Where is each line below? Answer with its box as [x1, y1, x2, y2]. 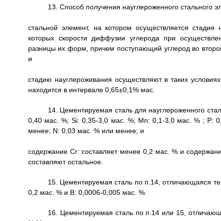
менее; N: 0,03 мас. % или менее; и [28, 127, 144, 135]
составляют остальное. [28, 158, 103, 166]
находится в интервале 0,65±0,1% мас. [28, 86, 155, 94]
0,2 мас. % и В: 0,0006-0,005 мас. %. [28, 188, 147, 196]
